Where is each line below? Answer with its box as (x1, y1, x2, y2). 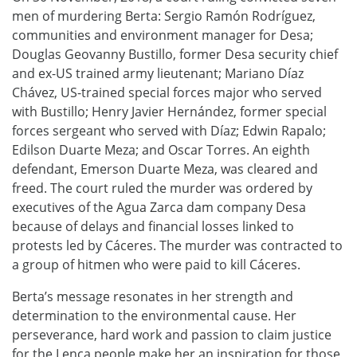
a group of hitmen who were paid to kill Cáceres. (12, 256, 300, 274)
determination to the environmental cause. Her (12, 307, 296, 325)
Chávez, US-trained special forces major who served (12, 84, 322, 102)
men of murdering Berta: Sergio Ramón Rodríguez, (12, 7, 316, 25)
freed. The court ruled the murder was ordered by (12, 179, 312, 198)
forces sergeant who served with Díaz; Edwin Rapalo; (12, 122, 326, 140)
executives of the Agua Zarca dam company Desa (12, 198, 306, 217)
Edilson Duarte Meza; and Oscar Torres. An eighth (12, 141, 310, 159)
